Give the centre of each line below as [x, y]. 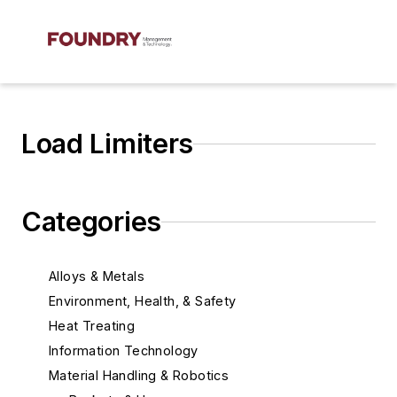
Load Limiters [108, 144]
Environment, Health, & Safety [143, 301]
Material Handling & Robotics [139, 375]
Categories [91, 222]
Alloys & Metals [97, 276]
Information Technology [124, 350]
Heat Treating [92, 326]
